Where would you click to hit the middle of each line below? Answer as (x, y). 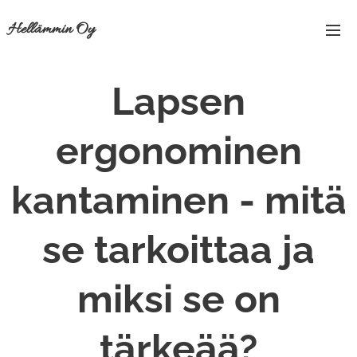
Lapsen (178, 101)
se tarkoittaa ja (178, 249)
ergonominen (178, 151)
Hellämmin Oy (51, 29)
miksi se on (178, 299)
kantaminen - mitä (178, 200)
